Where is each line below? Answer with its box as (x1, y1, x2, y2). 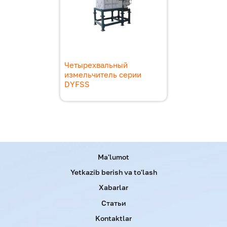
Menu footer (6, 150, 86, 168)
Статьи (101, 198, 126, 207)
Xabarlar (99, 183, 128, 192)
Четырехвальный (64, 60, 128, 69)
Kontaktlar (95, 214, 132, 223)
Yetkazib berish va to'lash (70, 168, 157, 177)
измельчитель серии (64, 69, 141, 79)
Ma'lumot (98, 152, 129, 161)
